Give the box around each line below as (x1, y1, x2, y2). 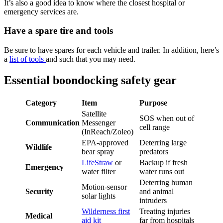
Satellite (82, 109, 107, 118)
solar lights (82, 191, 115, 200)
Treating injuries (139, 207, 190, 216)
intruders (139, 196, 167, 205)
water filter (82, 167, 115, 176)
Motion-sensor (82, 182, 127, 191)
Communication (25, 118, 80, 127)
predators (139, 147, 168, 156)
